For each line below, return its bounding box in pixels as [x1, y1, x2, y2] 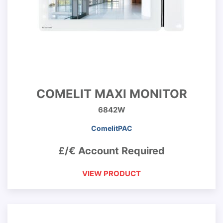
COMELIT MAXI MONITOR [36, 87, 187, 101]
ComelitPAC [91, 124, 132, 132]
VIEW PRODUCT [82, 169, 141, 178]
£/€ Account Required [58, 145, 165, 157]
